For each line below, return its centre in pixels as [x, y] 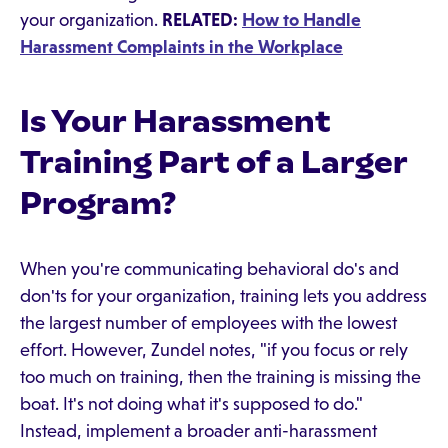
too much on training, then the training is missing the [220, 377]
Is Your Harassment [175, 121]
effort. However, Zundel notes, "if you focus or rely [214, 350]
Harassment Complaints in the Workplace [181, 47]
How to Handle [301, 20]
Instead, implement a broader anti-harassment [198, 431]
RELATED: [202, 20]
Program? [98, 203]
